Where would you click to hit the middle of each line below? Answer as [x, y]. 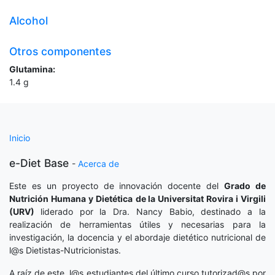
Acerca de [99, 164]
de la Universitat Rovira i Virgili [201, 199]
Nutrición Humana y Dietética [71, 199]
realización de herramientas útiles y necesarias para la [137, 225]
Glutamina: [32, 69]
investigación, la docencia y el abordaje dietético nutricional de [137, 238]
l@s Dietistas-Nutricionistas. [65, 250]
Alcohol [29, 21]
